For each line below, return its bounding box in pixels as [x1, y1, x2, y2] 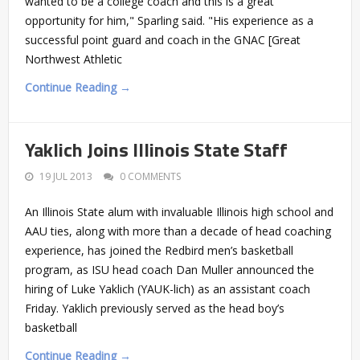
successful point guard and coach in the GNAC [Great [25, 31, 301, 47]
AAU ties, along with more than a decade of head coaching [25, 223, 331, 239]
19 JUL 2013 [39, 169, 92, 183]
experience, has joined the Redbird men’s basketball [25, 242, 293, 258]
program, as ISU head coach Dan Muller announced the [25, 261, 314, 277]
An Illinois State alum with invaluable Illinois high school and [25, 203, 333, 219]
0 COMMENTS [120, 169, 181, 183]
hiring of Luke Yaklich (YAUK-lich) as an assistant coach [25, 280, 310, 297]
